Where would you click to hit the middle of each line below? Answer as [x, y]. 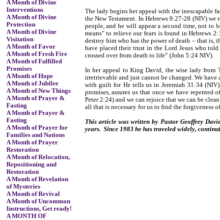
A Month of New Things [38, 91]
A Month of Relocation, [38, 157]
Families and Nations [35, 135]
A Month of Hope [29, 76]
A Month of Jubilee [32, 83]
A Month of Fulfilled [34, 61]
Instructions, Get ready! [39, 209]
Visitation [20, 39]
